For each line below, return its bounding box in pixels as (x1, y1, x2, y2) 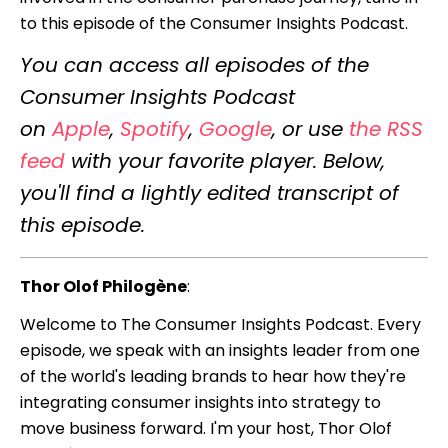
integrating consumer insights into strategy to (20, 390, 381, 414)
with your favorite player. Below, (65, 146, 385, 175)
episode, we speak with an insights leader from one (20, 338, 420, 362)
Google (199, 114, 272, 143)
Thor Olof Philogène (20, 274, 187, 298)
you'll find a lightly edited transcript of (20, 178, 399, 207)
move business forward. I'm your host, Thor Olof (20, 416, 392, 440)
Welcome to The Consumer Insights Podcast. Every (20, 312, 421, 336)
